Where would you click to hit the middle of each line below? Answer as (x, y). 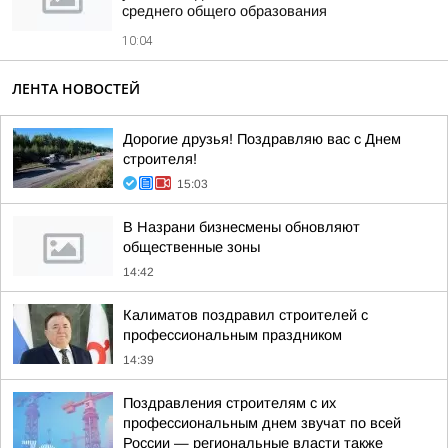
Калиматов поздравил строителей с (245, 315)
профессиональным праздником (232, 335)
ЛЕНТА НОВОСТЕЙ (76, 88)
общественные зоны (191, 247)
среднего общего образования (224, 11)
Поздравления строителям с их (229, 403)
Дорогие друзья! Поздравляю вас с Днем (262, 139)
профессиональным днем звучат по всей (262, 423)
